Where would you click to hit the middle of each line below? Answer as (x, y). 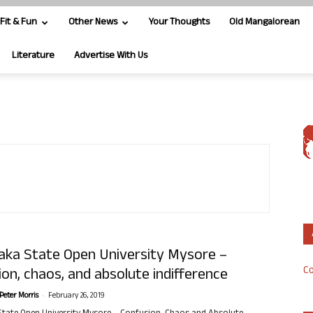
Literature (33, 56)
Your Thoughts (179, 23)
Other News (93, 23)
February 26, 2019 (77, 296)
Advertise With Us (111, 56)
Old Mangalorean (264, 23)
